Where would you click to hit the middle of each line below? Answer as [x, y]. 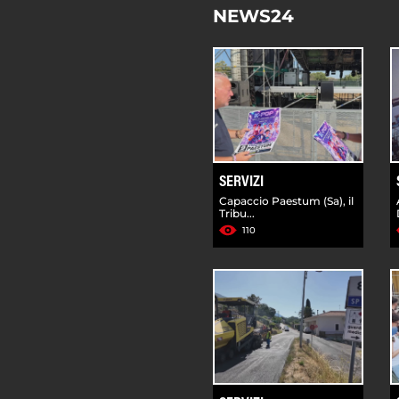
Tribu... [237, 213]
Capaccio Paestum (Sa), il [286, 200]
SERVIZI [241, 182]
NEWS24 [253, 16]
